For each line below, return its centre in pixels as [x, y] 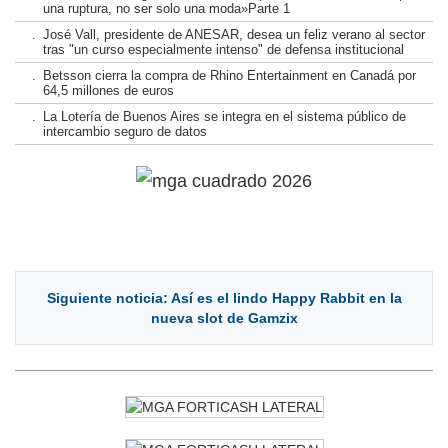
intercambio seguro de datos [124, 131]
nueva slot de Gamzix [224, 318]
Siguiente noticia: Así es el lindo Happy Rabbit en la [224, 298]
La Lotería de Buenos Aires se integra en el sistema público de [224, 116]
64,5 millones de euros [108, 90]
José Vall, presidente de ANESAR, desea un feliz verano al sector [233, 34]
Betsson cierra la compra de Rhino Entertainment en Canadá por [229, 75]
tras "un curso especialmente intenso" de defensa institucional [223, 49]
